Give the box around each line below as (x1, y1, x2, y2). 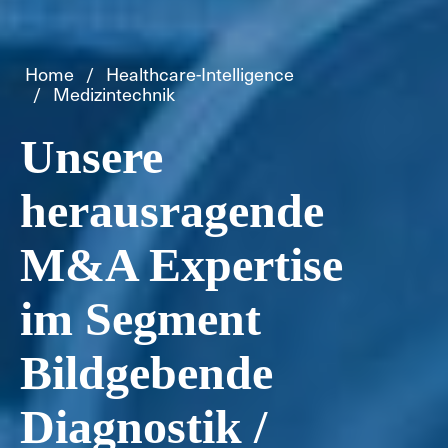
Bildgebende (20, 346, 273, 400)
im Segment (20, 292, 261, 346)
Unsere (20, 130, 163, 184)
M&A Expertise (20, 238, 343, 292)
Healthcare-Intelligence (106, 60, 294, 88)
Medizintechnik (53, 80, 175, 108)
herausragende (20, 184, 324, 238)
